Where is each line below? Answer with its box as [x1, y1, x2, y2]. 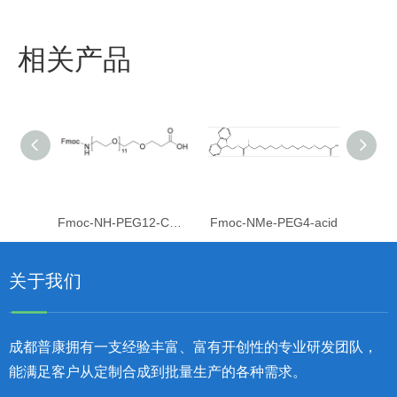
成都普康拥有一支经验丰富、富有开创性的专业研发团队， [9, 339, 378, 355]
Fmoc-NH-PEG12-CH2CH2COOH [169, 215, 182, 230]
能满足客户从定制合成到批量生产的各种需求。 [9, 364, 307, 380]
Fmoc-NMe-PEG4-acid [209, 215, 338, 230]
